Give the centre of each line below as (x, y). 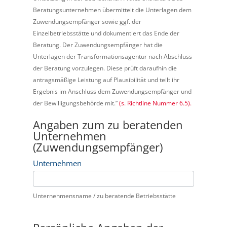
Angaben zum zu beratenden (108, 125)
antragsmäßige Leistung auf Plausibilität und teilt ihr (106, 80)
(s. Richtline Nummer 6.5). (155, 103)
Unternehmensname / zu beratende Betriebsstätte (104, 196)
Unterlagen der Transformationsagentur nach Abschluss (112, 56)
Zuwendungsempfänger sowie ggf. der (87, 22)
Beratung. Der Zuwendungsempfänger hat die (98, 45)
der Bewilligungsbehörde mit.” (76, 103)
